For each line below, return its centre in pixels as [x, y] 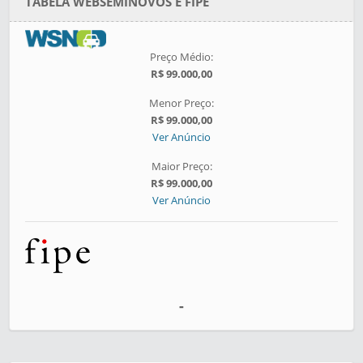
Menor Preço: [181, 103]
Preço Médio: [181, 57]
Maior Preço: [181, 167]
